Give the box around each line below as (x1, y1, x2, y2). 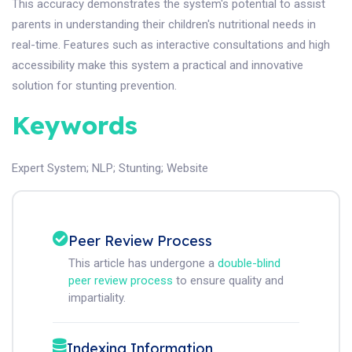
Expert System (12, 161, 86, 176)
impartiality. (68, 291, 126, 306)
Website (167, 161, 208, 176)
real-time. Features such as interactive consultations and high (12, 38, 330, 53)
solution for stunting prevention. (12, 79, 177, 93)
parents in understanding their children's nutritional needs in (12, 17, 316, 32)
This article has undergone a (68, 256, 218, 271)
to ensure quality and (173, 273, 284, 288)
